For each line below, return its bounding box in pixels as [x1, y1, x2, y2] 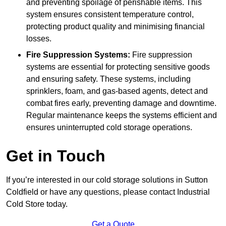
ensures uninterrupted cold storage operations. [26, 123, 192, 132]
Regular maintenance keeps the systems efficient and [26, 111, 217, 120]
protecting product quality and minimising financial [26, 22, 205, 31]
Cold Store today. [6, 200, 68, 209]
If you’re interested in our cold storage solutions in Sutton [6, 176, 208, 185]
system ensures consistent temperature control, [26, 10, 194, 19]
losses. [26, 34, 51, 43]
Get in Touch [6, 147, 105, 165]
